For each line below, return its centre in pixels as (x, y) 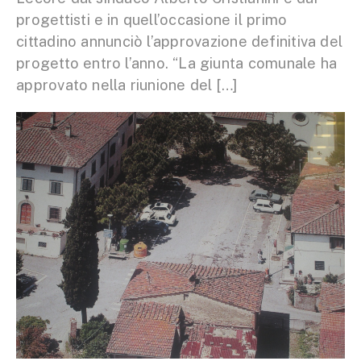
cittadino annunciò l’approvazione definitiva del (180, 41)
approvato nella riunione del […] (127, 85)
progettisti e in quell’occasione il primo (152, 20)
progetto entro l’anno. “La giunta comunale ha (177, 63)
